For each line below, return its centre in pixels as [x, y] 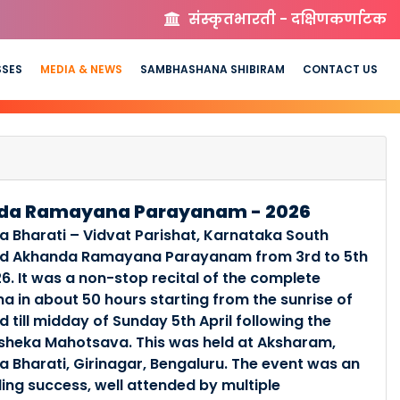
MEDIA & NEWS [81, 69]
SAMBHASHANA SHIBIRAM [212, 69]
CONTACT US [340, 69]
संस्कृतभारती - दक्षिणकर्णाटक [286, 19]
